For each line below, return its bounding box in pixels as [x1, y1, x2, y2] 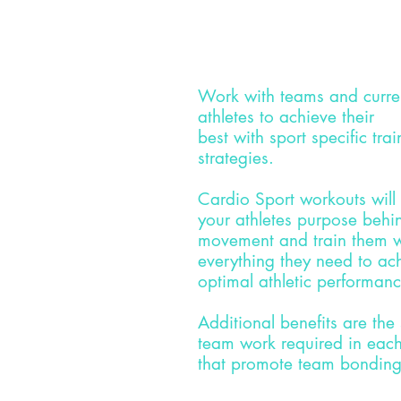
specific [311, 126, 367, 149]
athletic [259, 270, 311, 293]
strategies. [198, 147, 274, 169]
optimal [198, 270, 259, 293]
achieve [279, 106, 337, 128]
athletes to [198, 106, 279, 128]
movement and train [198, 229, 352, 252]
